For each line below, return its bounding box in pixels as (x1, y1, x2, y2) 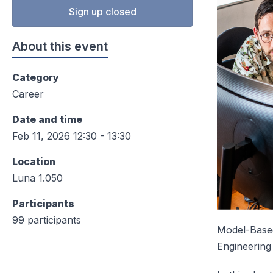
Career (12, 88, 44, 101)
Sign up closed (68, 5, 136, 18)
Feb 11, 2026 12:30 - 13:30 (12, 130, 131, 143)
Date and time (12, 113, 82, 126)
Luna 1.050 (12, 172, 63, 185)
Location (12, 155, 55, 168)
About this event (12, 39, 108, 54)
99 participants (12, 214, 81, 227)
